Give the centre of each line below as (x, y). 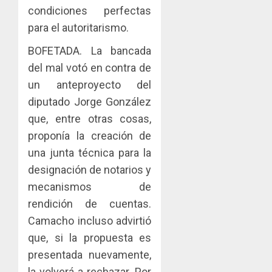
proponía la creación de (90, 135)
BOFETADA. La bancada (90, 50)
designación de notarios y (90, 169)
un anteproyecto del (90, 84)
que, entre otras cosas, (90, 118)
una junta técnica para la (90, 152)
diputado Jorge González (90, 101)
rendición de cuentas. (90, 203)
